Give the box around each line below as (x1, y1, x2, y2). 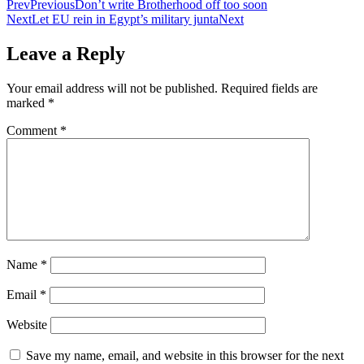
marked (6, 95, 48, 110)
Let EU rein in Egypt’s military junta (32, 12, 219, 27)
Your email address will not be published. (6, 80, 218, 95)
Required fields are (221, 80, 318, 95)
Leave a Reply (6, 43, 125, 65)
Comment (6, 123, 60, 137)
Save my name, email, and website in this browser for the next (26, 348, 344, 362)
